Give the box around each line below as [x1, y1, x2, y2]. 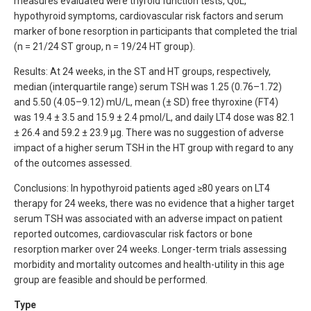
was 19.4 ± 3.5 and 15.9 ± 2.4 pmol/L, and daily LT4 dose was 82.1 [14, 111, 295, 123]
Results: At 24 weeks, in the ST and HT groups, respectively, [14, 65, 271, 77]
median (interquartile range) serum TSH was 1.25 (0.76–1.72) [14, 81, 282, 92]
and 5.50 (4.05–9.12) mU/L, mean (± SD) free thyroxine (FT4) [14, 96, 278, 108]
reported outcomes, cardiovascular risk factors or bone [14, 228, 253, 239]
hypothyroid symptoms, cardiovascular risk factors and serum [14, 10, 283, 22]
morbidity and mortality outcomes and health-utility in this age [14, 258, 285, 270]
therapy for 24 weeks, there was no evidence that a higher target [14, 197, 294, 209]
